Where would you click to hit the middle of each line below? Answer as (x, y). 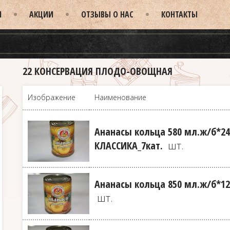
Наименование (120, 97)
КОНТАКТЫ (179, 14)
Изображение (52, 97)
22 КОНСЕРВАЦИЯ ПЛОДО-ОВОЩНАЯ (98, 71)
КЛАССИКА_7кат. (130, 145)
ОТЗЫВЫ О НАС (107, 14)
